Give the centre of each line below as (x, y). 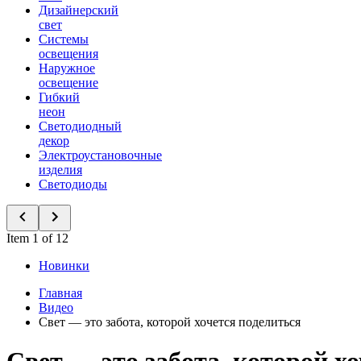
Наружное (67, 68)
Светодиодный (80, 126)
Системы (64, 39)
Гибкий (59, 97)
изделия (60, 170)
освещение (68, 83)
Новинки (64, 266)
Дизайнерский (79, 10)
